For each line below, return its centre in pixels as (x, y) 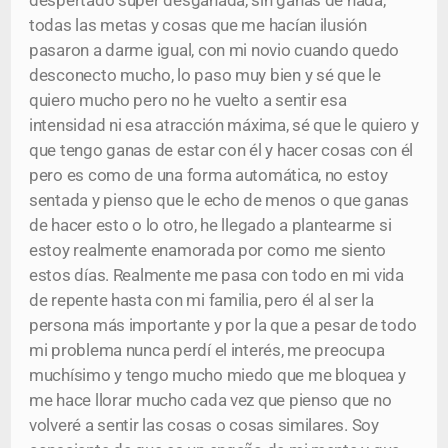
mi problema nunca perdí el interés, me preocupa (207, 350)
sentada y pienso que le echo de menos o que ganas (219, 200)
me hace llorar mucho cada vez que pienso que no (210, 400)
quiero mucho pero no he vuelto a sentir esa (188, 100)
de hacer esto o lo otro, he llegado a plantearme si (210, 225)
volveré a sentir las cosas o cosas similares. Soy (204, 425)
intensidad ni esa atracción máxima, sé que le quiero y (224, 125)
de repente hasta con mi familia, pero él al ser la (201, 300)
